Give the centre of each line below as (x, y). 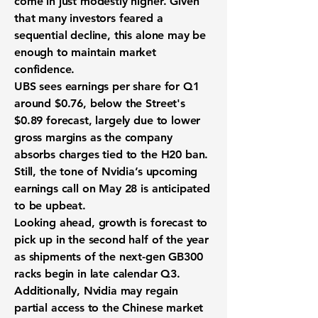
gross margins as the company (93, 137)
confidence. (45, 69)
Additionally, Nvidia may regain (97, 291)
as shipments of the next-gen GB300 (109, 257)
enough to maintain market (85, 52)
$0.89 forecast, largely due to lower (108, 120)
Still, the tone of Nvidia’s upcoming (106, 171)
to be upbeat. (50, 205)
